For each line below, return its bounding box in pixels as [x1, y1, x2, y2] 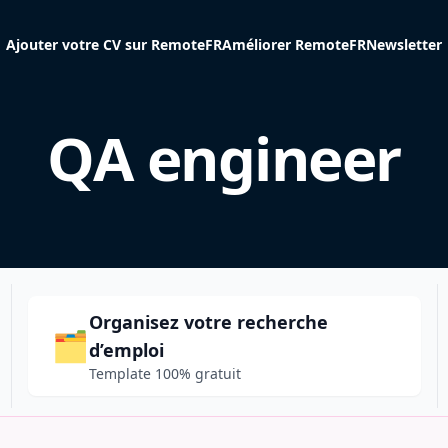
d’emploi [88, 338, 164, 362]
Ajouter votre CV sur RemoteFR [6, 35, 222, 54]
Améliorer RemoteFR [222, 35, 366, 54]
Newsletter [366, 35, 442, 54]
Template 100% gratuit [88, 364, 241, 383]
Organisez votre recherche [88, 310, 328, 334]
